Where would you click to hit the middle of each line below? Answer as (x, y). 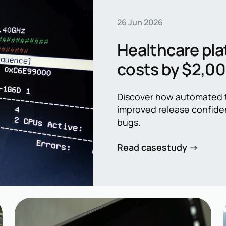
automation (160, 88)
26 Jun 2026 (140, 22)
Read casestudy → (157, 147)
